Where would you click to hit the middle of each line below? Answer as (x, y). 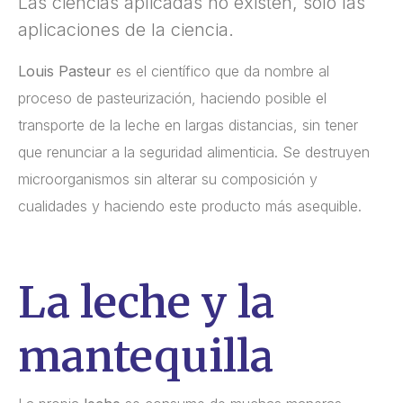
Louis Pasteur (65, 72)
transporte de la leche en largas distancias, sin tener (188, 125)
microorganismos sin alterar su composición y (168, 179)
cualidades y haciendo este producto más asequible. (190, 206)
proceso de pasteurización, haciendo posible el (172, 99)
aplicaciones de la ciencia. (126, 30)
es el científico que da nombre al (220, 72)
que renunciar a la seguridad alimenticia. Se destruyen (194, 152)
